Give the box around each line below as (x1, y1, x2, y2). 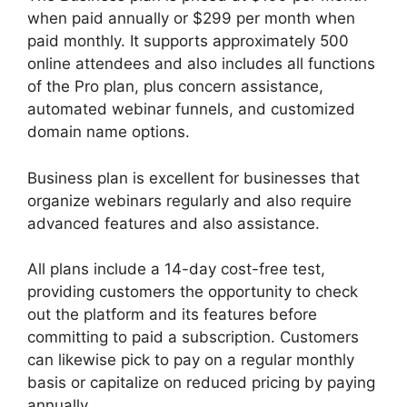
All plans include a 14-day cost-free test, (27, 260, 325, 278)
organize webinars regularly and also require (27, 191, 352, 210)
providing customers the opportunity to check (27, 283, 358, 301)
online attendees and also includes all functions (27, 55, 375, 73)
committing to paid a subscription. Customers (27, 328, 359, 346)
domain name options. (27, 123, 190, 141)
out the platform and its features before (27, 305, 317, 323)
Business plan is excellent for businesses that (27, 168, 360, 187)
